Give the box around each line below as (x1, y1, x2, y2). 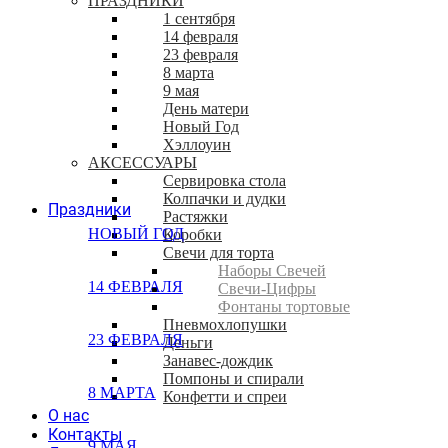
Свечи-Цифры (218, 280, 316, 298)
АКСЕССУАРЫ (88, 154, 197, 172)
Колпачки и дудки (163, 190, 286, 208)
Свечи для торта (163, 244, 274, 262)
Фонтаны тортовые (218, 298, 350, 316)
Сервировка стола (163, 172, 286, 190)
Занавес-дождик (163, 352, 273, 370)
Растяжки (163, 208, 228, 226)
